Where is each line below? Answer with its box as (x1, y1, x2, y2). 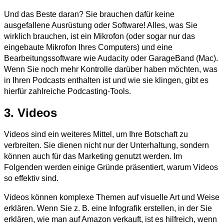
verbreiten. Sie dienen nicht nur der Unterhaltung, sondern (4, 141, 209, 150)
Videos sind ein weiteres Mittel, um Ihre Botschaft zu (4, 130, 188, 139)
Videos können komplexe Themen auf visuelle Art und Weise (4, 193, 219, 202)
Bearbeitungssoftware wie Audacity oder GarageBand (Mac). (4, 54, 218, 63)
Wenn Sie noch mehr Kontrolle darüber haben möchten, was (4, 65, 217, 74)
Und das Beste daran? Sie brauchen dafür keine (4, 10, 174, 19)
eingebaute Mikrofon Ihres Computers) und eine (4, 43, 172, 52)
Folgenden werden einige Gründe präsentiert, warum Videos (4, 163, 218, 172)
